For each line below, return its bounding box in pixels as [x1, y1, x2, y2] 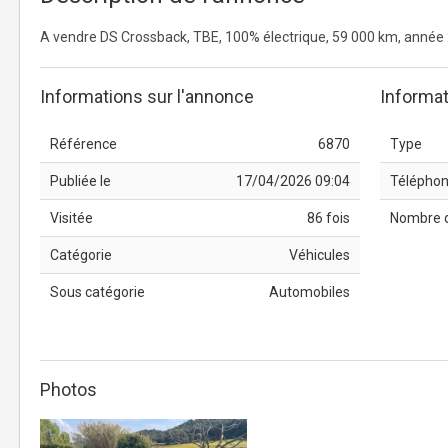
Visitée [50, 210, 93, 226]
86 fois [307, 210, 350, 226]
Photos [40, 379, 97, 400]
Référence [50, 136, 117, 152]
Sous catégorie [50, 284, 145, 300]
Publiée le [50, 173, 111, 189]
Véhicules [289, 247, 350, 263]
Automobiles [269, 284, 350, 300]
